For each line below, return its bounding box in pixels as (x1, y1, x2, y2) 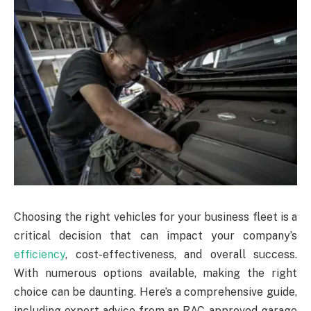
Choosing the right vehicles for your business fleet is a (14, 210, 297, 224)
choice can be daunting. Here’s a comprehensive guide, (14, 285, 297, 299)
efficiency (14, 247, 65, 261)
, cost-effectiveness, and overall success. (65, 247, 297, 261)
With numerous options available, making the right (14, 266, 297, 280)
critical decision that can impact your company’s (14, 228, 297, 242)
